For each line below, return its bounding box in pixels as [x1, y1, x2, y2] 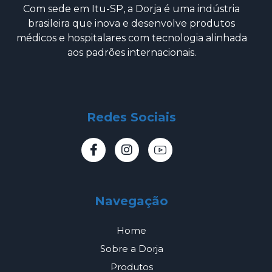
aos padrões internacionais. [67, 46, 196, 58]
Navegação [95, 193, 168, 208]
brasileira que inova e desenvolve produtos [28, 17, 235, 29]
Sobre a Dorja [100, 242, 163, 254]
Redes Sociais [87, 109, 176, 124]
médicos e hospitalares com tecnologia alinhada [16, 32, 247, 44]
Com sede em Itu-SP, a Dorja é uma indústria [23, 2, 240, 15]
